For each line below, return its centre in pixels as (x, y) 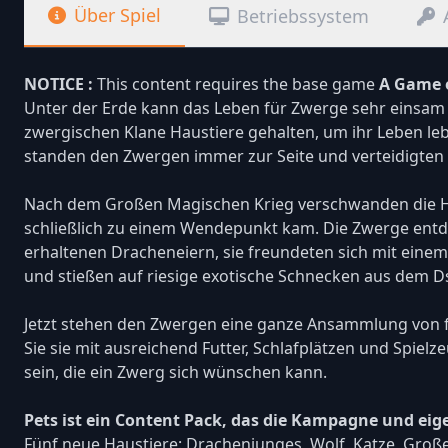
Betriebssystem (303, 16)
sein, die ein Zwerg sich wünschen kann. (175, 372)
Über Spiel (117, 15)
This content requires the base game (234, 84)
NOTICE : (58, 84)
